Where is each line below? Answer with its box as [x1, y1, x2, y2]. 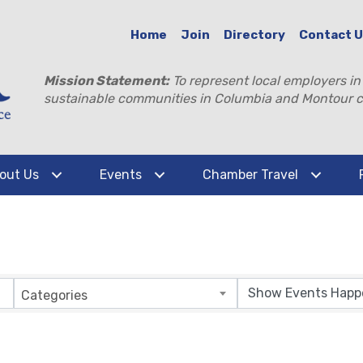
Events [100, 167, 142, 182]
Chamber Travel [203, 167, 298, 182]
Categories [21, 287, 88, 303]
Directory [224, 27, 286, 42]
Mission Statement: [44, 73, 170, 88]
